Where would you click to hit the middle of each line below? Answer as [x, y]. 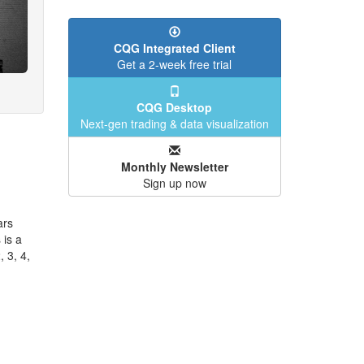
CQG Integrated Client [174, 48]
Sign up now [174, 183]
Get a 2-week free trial [175, 64]
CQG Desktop [175, 107]
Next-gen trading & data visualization [174, 123]
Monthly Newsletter [174, 167]
